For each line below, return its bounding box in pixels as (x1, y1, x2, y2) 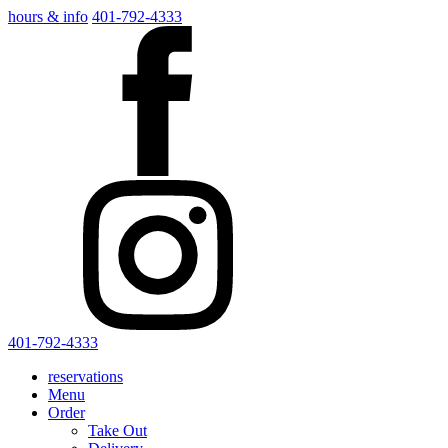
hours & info (8, 8, 88, 25)
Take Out (88, 422, 147, 439)
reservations (48, 368, 123, 385)
